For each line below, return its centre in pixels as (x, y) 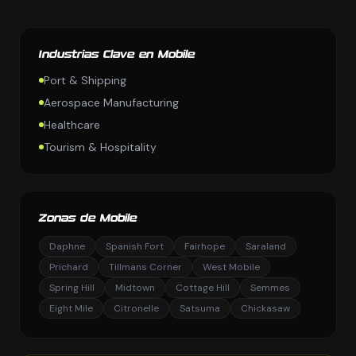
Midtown (135, 288)
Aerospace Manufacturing (111, 103)
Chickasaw (265, 308)
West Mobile (231, 267)
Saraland (266, 246)
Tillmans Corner (145, 267)
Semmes (270, 288)
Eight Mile (71, 308)
